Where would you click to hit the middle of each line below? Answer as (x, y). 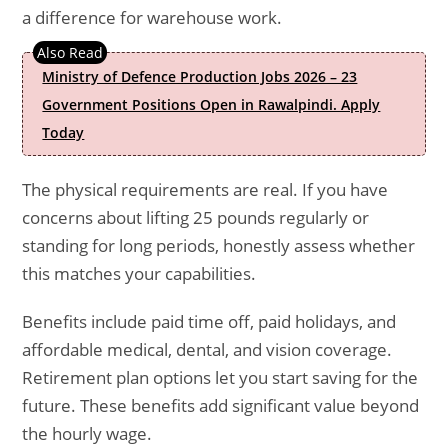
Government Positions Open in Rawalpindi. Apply (211, 104)
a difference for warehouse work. (152, 17)
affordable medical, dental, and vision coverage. (207, 349)
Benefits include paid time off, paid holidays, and (209, 321)
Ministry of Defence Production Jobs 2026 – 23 (200, 76)
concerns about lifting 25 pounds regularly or (196, 217)
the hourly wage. (87, 433)
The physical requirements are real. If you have (205, 189)
